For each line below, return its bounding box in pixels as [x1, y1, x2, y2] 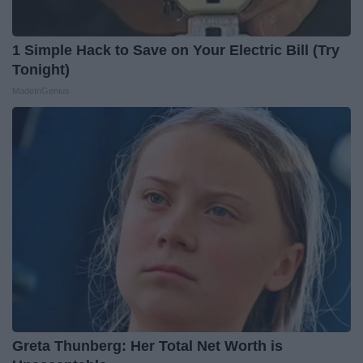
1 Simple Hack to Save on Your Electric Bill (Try [12, 41, 340, 58]
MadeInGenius [12, 85, 70, 96]
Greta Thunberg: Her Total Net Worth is [12, 337, 283, 354]
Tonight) [12, 61, 70, 78]
